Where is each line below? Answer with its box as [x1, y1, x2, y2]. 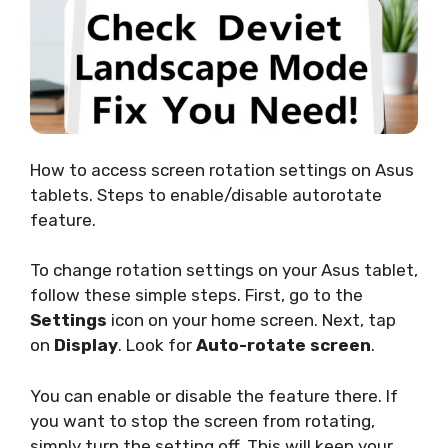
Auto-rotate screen [196, 335, 371, 356]
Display [54, 335, 118, 356]
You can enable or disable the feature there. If [30, 385, 398, 406]
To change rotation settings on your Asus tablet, [30, 260, 418, 281]
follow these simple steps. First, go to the [30, 285, 363, 306]
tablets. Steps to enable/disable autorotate [30, 184, 382, 205]
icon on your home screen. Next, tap [107, 310, 396, 331]
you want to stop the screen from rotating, [30, 410, 375, 431]
